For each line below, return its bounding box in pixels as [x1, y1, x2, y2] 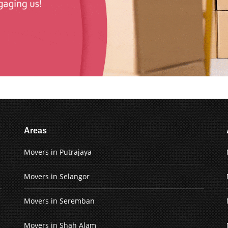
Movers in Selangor [23, 171, 90, 181]
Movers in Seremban [23, 195, 95, 206]
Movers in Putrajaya [23, 147, 92, 157]
